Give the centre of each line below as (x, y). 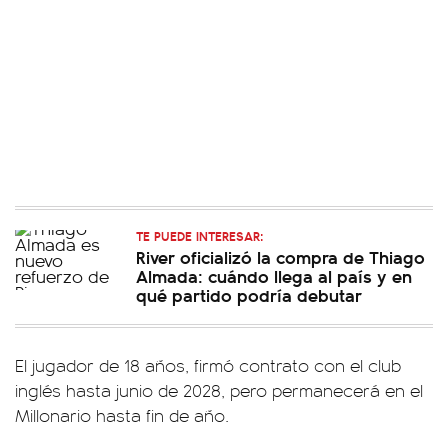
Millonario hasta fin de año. (122, 415)
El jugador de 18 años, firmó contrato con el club (208, 365)
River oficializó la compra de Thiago (280, 256)
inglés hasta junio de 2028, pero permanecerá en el (219, 390)
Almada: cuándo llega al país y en (274, 275)
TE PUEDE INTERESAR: (199, 235)
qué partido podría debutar (249, 294)
